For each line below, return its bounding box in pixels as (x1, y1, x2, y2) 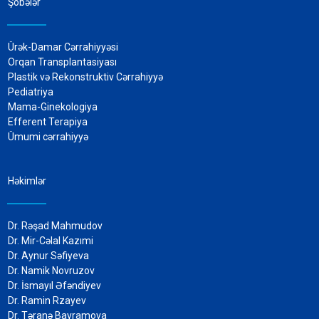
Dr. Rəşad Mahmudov (8, 220, 105, 232)
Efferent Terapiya (8, 116, 88, 128)
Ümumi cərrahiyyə (8, 131, 88, 143)
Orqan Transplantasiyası (8, 56, 117, 68)
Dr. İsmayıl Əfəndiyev (8, 280, 101, 292)
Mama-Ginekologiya (8, 101, 98, 113)
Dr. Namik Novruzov (8, 265, 95, 277)
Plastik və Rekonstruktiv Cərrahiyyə (8, 71, 163, 83)
